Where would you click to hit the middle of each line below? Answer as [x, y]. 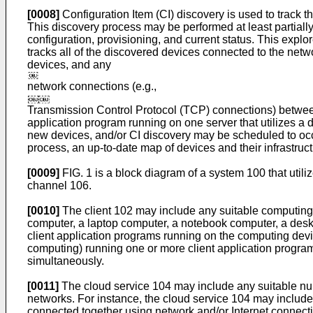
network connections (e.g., [92, 86]
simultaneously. [66, 261]
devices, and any [69, 65]
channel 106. [59, 185]
